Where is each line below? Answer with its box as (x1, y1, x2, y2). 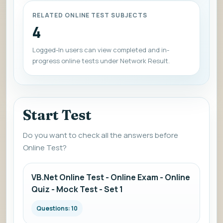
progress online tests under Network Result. (32, 56, 170, 65)
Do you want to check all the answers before (23, 130, 178, 140)
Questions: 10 (36, 204, 78, 213)
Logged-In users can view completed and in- (32, 45, 169, 54)
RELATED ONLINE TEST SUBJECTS (32, 11, 147, 19)
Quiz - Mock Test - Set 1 (31, 184, 123, 195)
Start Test (23, 107, 92, 123)
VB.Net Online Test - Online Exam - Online (31, 172, 190, 183)
